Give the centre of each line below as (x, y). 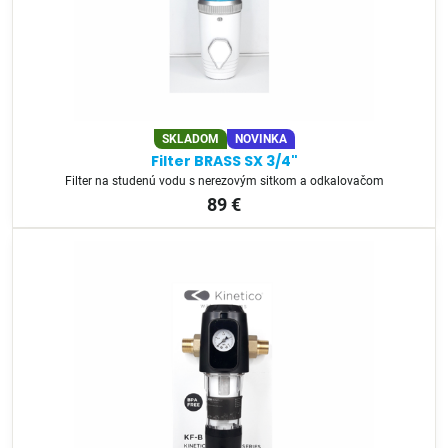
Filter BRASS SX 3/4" (224, 161)
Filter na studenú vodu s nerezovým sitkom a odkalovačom (224, 180)
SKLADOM (190, 138)
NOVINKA (260, 138)
